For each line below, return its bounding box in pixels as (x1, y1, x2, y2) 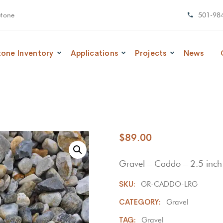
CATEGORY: (119, 197, 163, 207)
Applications (70, 48, 118, 58)
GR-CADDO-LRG (141, 180, 198, 189)
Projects (135, 48, 167, 58)
